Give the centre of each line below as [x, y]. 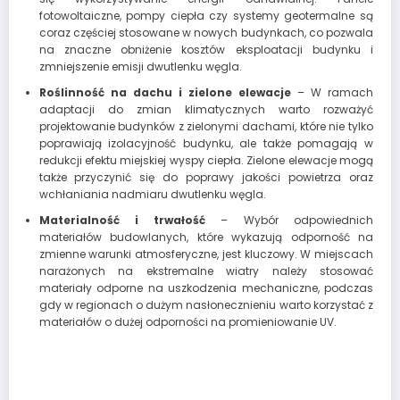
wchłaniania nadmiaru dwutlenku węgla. [152, 194]
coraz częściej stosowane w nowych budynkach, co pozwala [206, 32]
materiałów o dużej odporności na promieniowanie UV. [187, 321]
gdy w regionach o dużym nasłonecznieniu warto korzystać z [206, 304]
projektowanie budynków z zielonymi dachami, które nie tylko [206, 126]
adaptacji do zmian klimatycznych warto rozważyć [206, 109]
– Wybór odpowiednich [290, 220]
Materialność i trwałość [122, 220]
